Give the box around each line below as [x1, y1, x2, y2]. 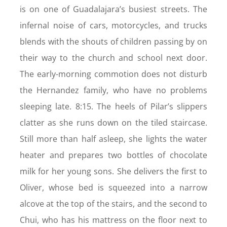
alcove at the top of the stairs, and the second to [19, 198, 208, 210]
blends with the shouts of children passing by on [19, 36, 208, 48]
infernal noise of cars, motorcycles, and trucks [19, 20, 208, 31]
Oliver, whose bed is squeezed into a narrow [19, 182, 208, 194]
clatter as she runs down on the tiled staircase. [19, 117, 208, 129]
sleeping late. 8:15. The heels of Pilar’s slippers [19, 101, 208, 112]
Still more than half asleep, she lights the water [19, 133, 208, 145]
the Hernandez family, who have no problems [19, 85, 208, 96]
